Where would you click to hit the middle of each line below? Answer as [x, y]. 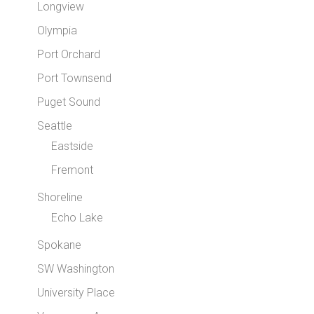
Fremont [73, 170]
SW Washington [76, 269]
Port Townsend [75, 78]
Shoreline [60, 197]
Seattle [55, 126]
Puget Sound [69, 102]
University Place [76, 293]
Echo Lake [77, 218]
